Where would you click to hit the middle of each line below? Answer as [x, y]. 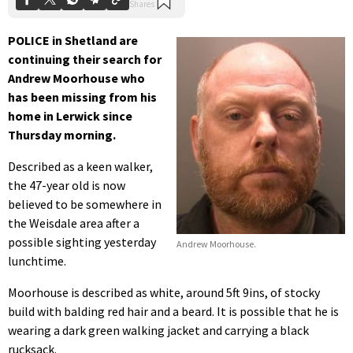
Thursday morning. [62, 134]
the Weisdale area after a [74, 223]
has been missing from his [82, 97]
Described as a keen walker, [80, 166]
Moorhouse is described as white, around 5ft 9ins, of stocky [164, 292]
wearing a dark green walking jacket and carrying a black [158, 330]
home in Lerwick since [70, 115]
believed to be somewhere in [85, 204]
